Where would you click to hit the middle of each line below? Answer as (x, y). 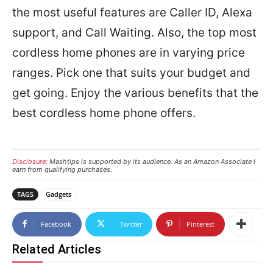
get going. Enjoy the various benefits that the (135, 93)
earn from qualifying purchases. (62, 169)
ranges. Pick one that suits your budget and (131, 73)
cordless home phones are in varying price (129, 52)
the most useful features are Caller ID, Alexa (132, 12)
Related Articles (57, 249)
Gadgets (58, 194)
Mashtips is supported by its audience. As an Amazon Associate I (151, 161)
